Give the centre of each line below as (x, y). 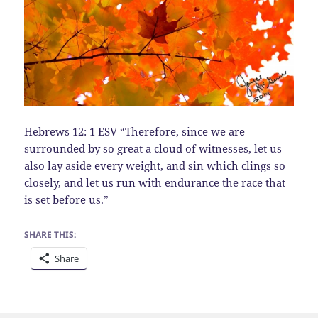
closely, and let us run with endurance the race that (155, 182)
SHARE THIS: (50, 234)
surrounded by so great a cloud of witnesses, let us (153, 148)
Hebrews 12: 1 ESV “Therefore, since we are (135, 131)
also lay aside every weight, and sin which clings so (155, 165)
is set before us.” (67, 199)
